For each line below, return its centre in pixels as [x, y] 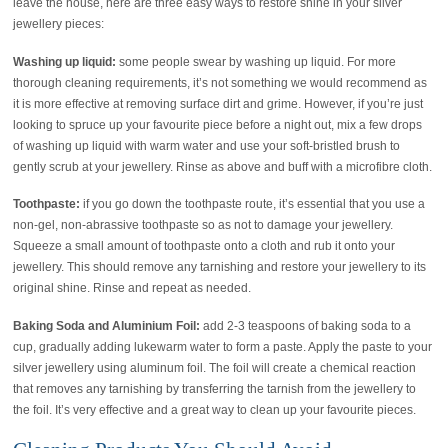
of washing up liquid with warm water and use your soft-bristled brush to [207, 145]
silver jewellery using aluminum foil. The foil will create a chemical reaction [215, 368]
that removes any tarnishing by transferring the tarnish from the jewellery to [215, 389]
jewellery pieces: [59, 23]
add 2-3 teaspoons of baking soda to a [306, 326]
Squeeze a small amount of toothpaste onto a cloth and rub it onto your [204, 246]
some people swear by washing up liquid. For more [256, 61]
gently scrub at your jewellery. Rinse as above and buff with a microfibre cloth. [223, 166]
